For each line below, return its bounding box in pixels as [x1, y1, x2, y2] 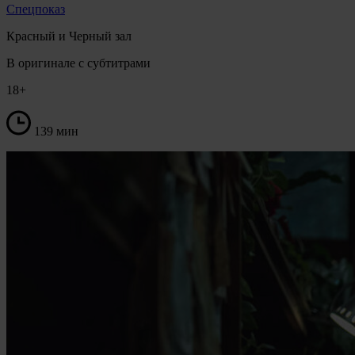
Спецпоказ [6, 2, 65, 16]
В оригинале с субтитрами [6, 55, 151, 70]
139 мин [34, 124, 78, 138]
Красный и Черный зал [6, 29, 132, 43]
